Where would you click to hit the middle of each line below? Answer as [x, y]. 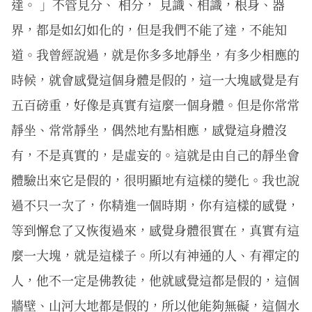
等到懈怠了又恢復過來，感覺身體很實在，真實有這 [155, 230]
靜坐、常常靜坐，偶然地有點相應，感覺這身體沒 [149, 130]
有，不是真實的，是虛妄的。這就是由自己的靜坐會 [155, 155]
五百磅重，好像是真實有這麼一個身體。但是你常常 [155, 104]
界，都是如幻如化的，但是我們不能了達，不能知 [149, 29]
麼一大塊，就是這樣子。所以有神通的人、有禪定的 [155, 255]
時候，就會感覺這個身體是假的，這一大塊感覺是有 [155, 79]
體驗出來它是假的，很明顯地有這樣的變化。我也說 [155, 180]
